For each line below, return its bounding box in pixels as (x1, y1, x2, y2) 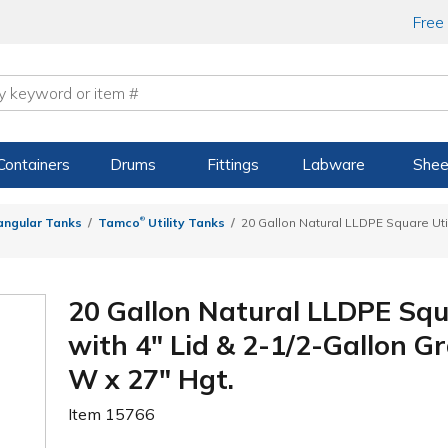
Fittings (207, 155, 260, 174)
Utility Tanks (145, 215, 225, 231)
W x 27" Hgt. (68, 361, 235, 396)
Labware (301, 155, 365, 174)
